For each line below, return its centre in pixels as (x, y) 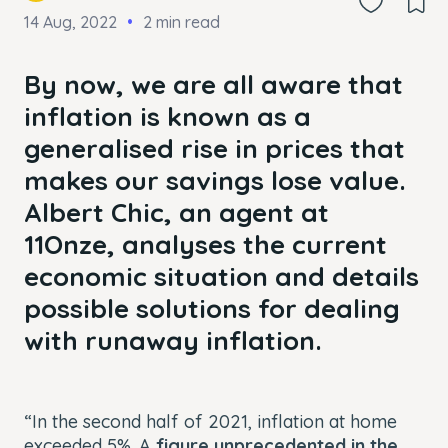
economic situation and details (221, 276)
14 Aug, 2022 (70, 21)
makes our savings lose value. (215, 180)
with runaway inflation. (173, 340)
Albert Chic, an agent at (176, 212)
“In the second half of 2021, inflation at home (210, 421)
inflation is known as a (167, 116)
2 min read (181, 21)
